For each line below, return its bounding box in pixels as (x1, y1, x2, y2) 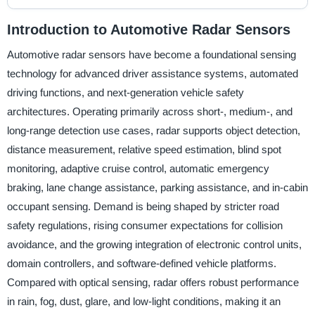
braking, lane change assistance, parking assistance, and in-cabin (6, 181, 308, 194)
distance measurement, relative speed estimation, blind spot (6, 143, 281, 156)
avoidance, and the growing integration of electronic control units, (6, 238, 302, 251)
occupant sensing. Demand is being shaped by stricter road (6, 200, 279, 213)
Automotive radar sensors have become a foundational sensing (6, 49, 296, 61)
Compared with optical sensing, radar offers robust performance (6, 276, 299, 289)
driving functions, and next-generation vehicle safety (6, 86, 244, 99)
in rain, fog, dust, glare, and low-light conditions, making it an (6, 295, 281, 308)
